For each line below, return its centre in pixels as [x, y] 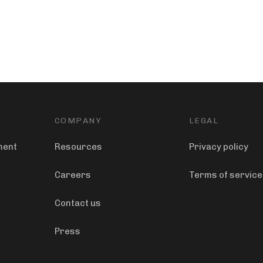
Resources [78, 147]
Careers [73, 175]
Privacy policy [218, 147]
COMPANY [78, 121]
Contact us [77, 203]
